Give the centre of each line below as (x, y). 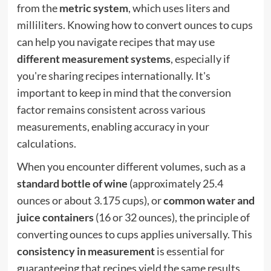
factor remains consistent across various (111, 109)
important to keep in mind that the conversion (124, 92)
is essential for (189, 251)
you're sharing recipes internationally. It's (113, 75)
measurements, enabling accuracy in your (113, 126)
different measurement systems (93, 58)
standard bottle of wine (72, 183)
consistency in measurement (86, 251)
